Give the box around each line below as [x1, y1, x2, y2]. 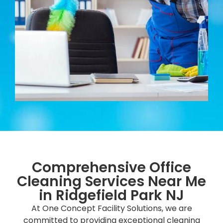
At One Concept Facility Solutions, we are [31, 202, 192, 214]
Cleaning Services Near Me [17, 171, 206, 191]
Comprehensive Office [32, 157, 191, 177]
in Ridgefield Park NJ [39, 185, 184, 205]
